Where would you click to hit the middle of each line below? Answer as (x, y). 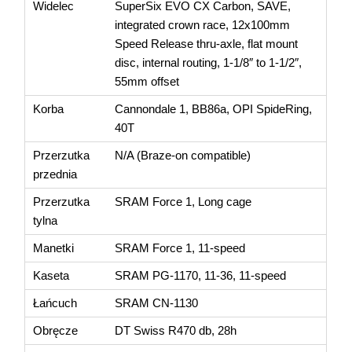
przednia (55, 174)
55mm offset (147, 81)
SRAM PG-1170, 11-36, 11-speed (201, 275)
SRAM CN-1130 (157, 302)
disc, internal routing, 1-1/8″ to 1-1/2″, (209, 62)
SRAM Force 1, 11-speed (180, 247)
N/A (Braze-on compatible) (183, 155)
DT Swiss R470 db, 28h (176, 330)
